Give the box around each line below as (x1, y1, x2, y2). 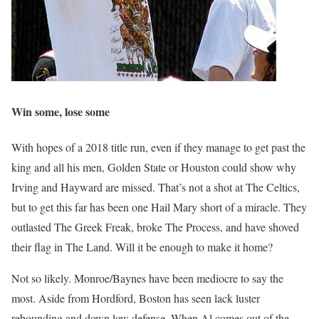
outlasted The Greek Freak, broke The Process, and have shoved (11, 219, 299, 234)
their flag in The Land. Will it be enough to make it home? (11, 239, 273, 254)
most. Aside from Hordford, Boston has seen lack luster (11, 290, 260, 305)
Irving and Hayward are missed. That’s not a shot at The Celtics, (11, 179, 300, 194)
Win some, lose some (11, 103, 110, 120)
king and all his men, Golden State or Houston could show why (11, 159, 296, 174)
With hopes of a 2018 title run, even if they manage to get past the (11, 139, 305, 155)
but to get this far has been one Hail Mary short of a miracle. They (11, 199, 307, 214)
